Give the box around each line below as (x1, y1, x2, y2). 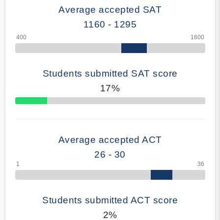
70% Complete (14, 100, 53, 107)
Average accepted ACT (58, 134, 162, 145)
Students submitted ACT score (42, 194, 178, 205)
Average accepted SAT (58, 4, 162, 15)
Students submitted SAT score (42, 68, 178, 79)
